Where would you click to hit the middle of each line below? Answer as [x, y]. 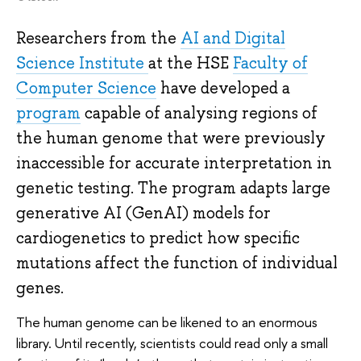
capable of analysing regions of [199, 113]
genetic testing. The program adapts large [173, 188]
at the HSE [191, 63]
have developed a [223, 88]
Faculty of [270, 63]
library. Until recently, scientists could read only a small [172, 342]
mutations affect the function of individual [177, 263]
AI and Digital [233, 38]
